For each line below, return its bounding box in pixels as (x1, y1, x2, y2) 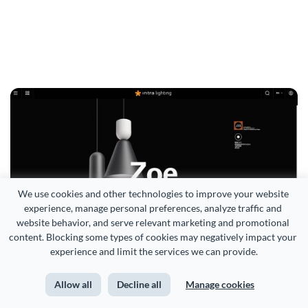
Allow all (54, 278, 92, 290)
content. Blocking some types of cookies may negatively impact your (9, 231, 297, 243)
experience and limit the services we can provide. (50, 245, 258, 257)
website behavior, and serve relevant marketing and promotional (16, 217, 289, 228)
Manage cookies (186, 278, 254, 290)
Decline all (117, 278, 162, 290)
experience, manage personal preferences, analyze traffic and (24, 202, 282, 214)
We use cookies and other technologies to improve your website (17, 188, 289, 199)
